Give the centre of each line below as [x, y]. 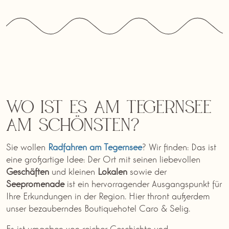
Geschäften [28, 170]
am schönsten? [73, 127]
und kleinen [73, 170]
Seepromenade [35, 183]
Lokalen [112, 170]
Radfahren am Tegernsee [95, 146]
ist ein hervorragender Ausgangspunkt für [143, 183]
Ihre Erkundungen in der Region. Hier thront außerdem [108, 195]
